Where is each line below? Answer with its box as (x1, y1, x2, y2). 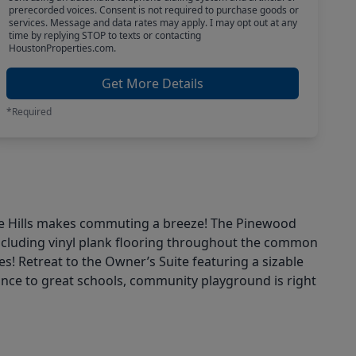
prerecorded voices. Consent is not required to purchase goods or (8, 3, 299, 17)
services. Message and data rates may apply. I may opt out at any (8, 16, 297, 29)
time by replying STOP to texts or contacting (8, 29, 201, 42)
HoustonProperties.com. (8, 41, 116, 55)
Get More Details (102, 75, 203, 92)
